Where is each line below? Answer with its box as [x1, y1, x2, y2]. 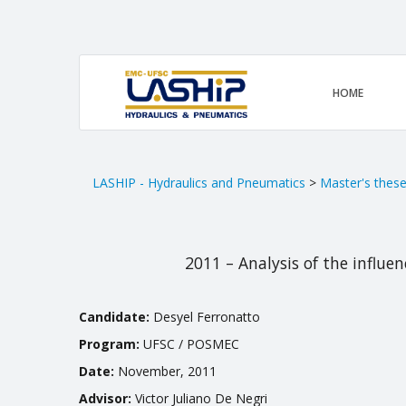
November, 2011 [114, 362, 217, 381]
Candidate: [79, 308, 150, 326]
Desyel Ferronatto [150, 308, 260, 326]
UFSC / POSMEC [140, 335, 239, 353]
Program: [79, 335, 140, 353]
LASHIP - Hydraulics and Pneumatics [92, 174, 305, 192]
